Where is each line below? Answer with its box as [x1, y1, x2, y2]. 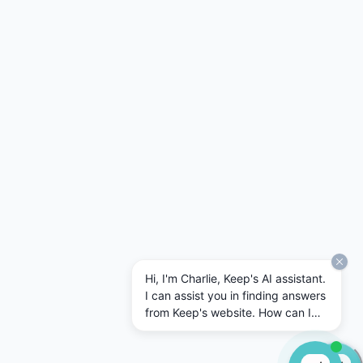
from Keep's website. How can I [145, 305, 311, 319]
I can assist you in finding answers [145, 288, 326, 302]
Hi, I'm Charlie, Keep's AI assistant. [145, 271, 326, 285]
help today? [145, 322, 207, 336]
